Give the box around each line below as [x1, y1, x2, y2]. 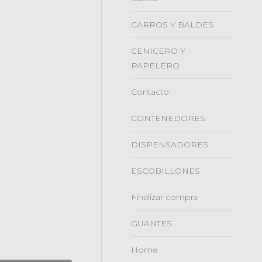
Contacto [131, 87, 169, 97]
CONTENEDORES [131, 113, 205, 123]
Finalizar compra [131, 192, 198, 202]
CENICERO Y [131, 46, 185, 56]
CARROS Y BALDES [131, 19, 213, 30]
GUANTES [131, 218, 172, 229]
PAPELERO [131, 60, 180, 71]
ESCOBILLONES [131, 166, 200, 176]
